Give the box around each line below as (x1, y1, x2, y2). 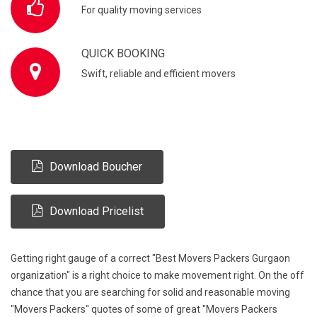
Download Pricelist (47, 204, 144, 219)
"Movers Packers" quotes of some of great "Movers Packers (11, 304, 277, 316)
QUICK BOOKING (81, 47, 165, 61)
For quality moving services (81, 4, 202, 16)
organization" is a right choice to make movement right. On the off (11, 270, 304, 282)
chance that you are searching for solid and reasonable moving (11, 287, 290, 299)
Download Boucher (47, 160, 142, 174)
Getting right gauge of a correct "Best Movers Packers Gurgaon (11, 253, 290, 265)
